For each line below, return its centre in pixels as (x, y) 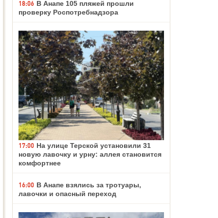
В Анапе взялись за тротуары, (89, 185)
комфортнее (40, 163)
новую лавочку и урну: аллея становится (90, 154)
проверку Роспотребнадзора (68, 12)
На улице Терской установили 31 (94, 145)
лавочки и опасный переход (67, 193)
